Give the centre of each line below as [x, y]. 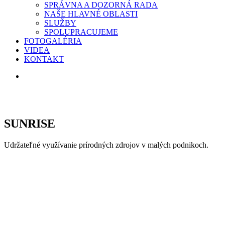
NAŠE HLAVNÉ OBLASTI [91, 14]
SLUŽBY [60, 23]
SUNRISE [30, 123]
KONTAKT [44, 59]
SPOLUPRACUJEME [81, 32]
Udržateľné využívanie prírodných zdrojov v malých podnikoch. [106, 145]
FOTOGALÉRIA [53, 41]
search [34, 76]
